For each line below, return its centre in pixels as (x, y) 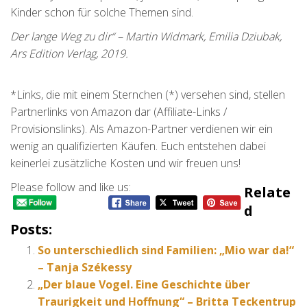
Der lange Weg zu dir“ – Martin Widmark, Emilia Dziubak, (146, 37)
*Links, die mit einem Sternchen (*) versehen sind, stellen (148, 95)
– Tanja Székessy (85, 268)
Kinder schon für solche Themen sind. (102, 13)
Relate (267, 193)
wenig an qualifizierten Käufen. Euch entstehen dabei (138, 146)
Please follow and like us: (71, 187)
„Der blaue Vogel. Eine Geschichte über (144, 285)
